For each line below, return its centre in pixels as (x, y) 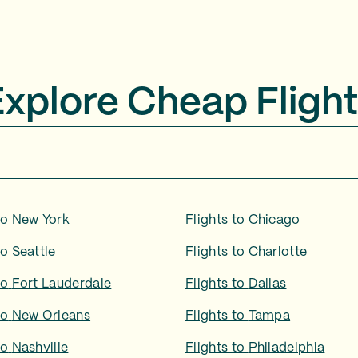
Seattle (34, 252)
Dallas (267, 284)
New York (41, 220)
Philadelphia (286, 348)
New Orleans (51, 316)
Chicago (274, 220)
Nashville (40, 348)
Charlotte (278, 252)
